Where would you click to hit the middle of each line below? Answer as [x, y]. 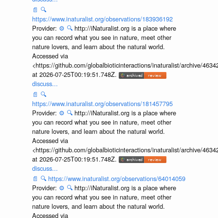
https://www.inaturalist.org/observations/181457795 [102, 103]
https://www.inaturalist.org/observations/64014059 [117, 179]
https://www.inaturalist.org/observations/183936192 [102, 18]
